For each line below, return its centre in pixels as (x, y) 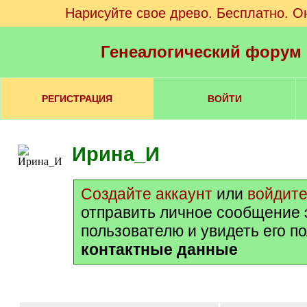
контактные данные (159, 249)
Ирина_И (116, 154)
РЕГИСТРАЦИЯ (77, 99)
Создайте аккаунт (147, 194)
